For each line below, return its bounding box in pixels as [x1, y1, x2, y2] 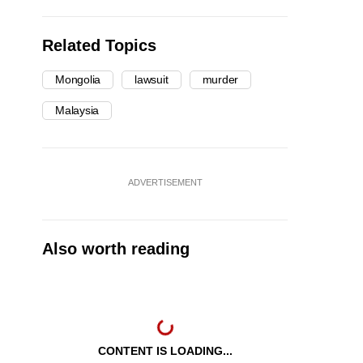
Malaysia [55, 104, 100, 117]
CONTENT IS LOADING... [97, 344, 233, 358]
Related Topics [42, 36, 156, 55]
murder [202, 73, 239, 87]
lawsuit [135, 73, 169, 87]
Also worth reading [42, 240, 190, 258]
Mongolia [55, 73, 101, 87]
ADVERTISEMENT [127, 177, 203, 188]
